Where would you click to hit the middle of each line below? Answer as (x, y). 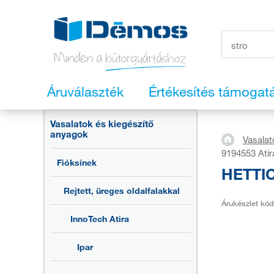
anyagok (69, 134)
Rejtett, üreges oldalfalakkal (122, 191)
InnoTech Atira (100, 219)
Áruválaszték (85, 92)
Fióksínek (77, 163)
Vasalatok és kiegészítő (102, 124)
